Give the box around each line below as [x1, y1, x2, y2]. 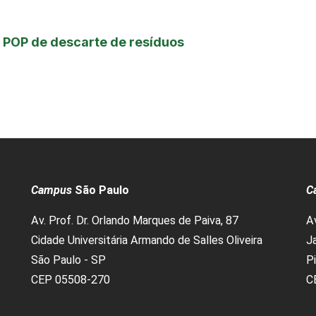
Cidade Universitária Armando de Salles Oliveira [31, 233, 262, 247]
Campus [31, 183, 72, 197]
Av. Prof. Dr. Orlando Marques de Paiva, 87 [31, 214, 238, 227]
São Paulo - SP [31, 253, 106, 267]
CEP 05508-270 [31, 273, 110, 286]
